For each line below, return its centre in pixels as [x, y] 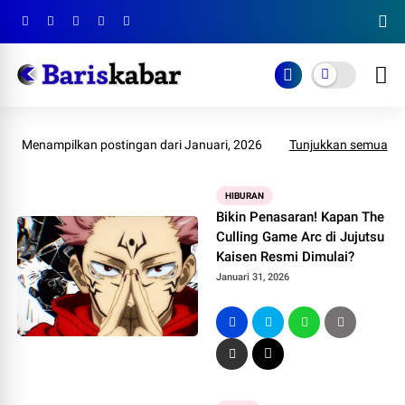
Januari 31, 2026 [253, 277]
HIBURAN [245, 196]
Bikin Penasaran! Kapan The [301, 217]
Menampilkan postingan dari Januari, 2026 [142, 145]
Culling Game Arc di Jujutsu [301, 237]
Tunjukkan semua [338, 145]
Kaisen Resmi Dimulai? [286, 257]
